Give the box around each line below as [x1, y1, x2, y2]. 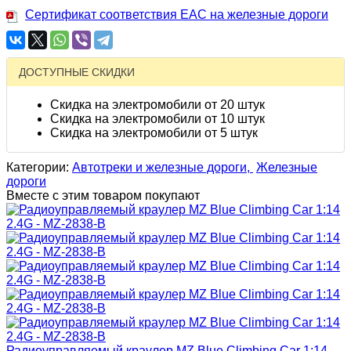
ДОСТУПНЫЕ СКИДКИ [19, 66, 135, 79]
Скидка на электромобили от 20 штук [50, 98, 265, 112]
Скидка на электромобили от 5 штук [50, 126, 258, 140]
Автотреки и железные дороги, [72, 161, 253, 175]
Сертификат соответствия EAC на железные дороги [25, 7, 328, 21]
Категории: [6, 161, 72, 175]
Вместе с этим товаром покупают [6, 189, 200, 203]
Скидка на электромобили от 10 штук [50, 112, 265, 126]
